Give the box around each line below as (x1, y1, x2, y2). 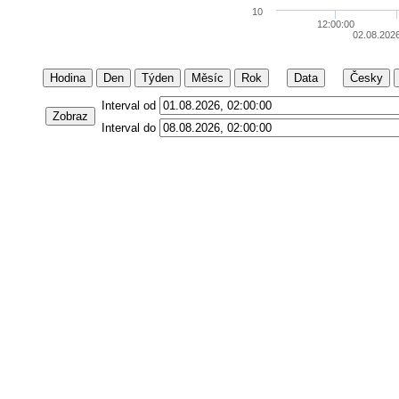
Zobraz (52, 110, 88, 124)
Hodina (49, 71, 85, 85)
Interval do (101, 121, 156, 135)
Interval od (101, 99, 156, 113)
